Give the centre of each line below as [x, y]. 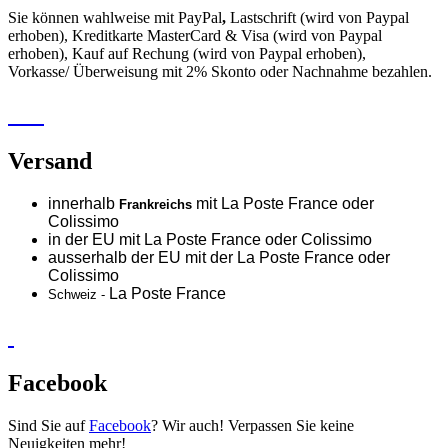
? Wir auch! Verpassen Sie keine [252, 425]
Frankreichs [157, 204]
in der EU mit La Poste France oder [174, 239]
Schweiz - [78, 294]
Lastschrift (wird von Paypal [319, 18]
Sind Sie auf [48, 425]
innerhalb [83, 203]
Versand [50, 160]
